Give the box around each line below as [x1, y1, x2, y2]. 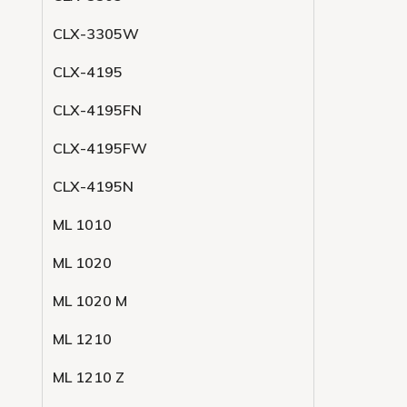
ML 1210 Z [53, 368, 124, 386]
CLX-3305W [53, 25, 139, 43]
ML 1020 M [53, 292, 127, 310]
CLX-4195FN [53, 101, 142, 119]
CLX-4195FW [53, 139, 147, 157]
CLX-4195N [53, 177, 134, 195]
